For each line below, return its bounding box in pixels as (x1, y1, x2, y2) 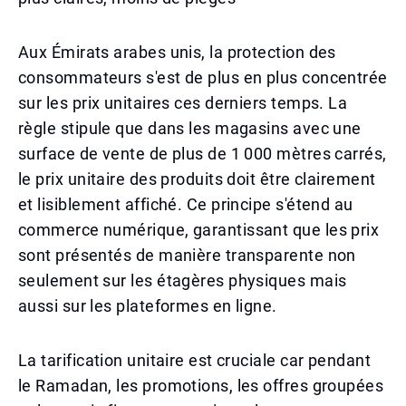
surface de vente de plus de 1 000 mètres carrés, (18, 144, 387, 163)
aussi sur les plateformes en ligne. (18, 296, 277, 315)
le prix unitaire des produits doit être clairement (18, 169, 376, 188)
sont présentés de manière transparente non (18, 246, 356, 265)
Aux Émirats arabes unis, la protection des (18, 43, 336, 62)
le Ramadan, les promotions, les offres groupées (18, 376, 384, 395)
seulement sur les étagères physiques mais (18, 271, 347, 290)
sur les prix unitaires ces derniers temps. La (18, 93, 348, 112)
